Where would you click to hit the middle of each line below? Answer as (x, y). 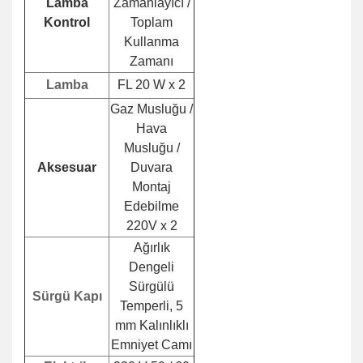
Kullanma (152, 42)
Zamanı (152, 61)
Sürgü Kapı (67, 296)
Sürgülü (152, 286)
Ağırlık (152, 248)
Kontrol (67, 22)
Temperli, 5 (152, 306)
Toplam (152, 22)
